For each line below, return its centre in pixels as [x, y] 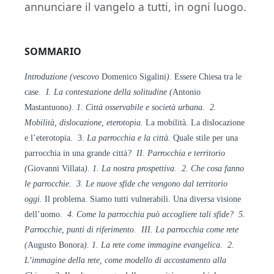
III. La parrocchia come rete [190, 229]
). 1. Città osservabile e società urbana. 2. [143, 107]
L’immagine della [56, 260]
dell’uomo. [46, 214]
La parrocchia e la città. [130, 138]
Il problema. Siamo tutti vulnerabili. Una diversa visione [143, 199]
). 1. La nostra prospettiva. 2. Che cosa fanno [164, 168]
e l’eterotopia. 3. [56, 138]
